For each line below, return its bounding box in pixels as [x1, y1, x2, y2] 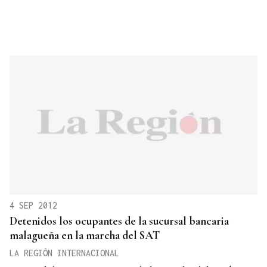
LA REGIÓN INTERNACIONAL [10, 248, 119, 259]
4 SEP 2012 [10, 200, 57, 211]
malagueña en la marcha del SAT [10, 228, 160, 243]
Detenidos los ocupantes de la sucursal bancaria [10, 214, 229, 228]
